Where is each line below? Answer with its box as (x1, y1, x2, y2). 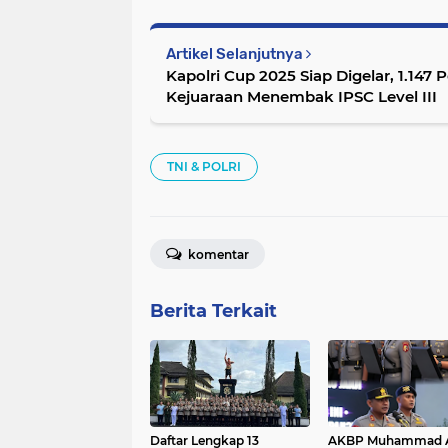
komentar (185, 247, 249, 263)
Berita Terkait (150, 300, 277, 323)
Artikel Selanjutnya (166, 45, 306, 64)
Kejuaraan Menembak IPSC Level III (166, 87, 437, 107)
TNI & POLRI (167, 159, 241, 175)
